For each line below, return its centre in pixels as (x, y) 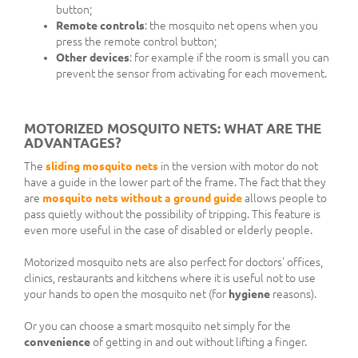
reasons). (293, 294)
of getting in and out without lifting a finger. (199, 342)
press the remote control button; (136, 42)
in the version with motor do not (238, 167)
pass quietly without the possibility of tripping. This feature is (172, 215)
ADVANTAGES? (73, 143)
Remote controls (100, 26)
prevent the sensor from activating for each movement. (191, 74)
